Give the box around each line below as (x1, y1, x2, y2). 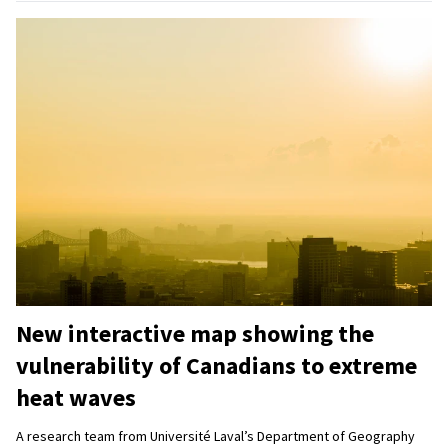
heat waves (16, 382, 136, 414)
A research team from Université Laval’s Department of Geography (16, 427, 415, 446)
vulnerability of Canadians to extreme (16, 350, 417, 382)
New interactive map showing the (16, 318, 374, 350)
